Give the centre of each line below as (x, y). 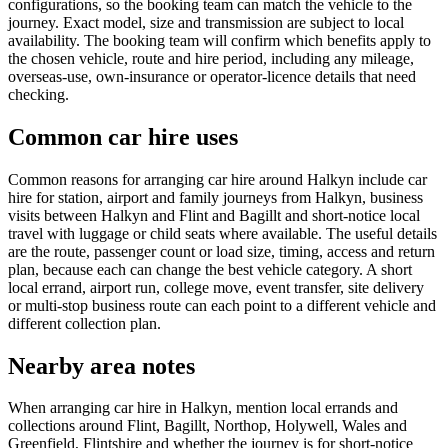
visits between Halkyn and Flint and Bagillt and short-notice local (214, 215)
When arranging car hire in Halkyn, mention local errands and (203, 408)
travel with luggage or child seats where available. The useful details (222, 233)
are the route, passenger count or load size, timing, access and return (221, 251)
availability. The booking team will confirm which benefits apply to (219, 40)
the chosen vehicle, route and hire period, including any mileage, (211, 58)
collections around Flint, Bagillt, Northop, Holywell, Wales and (207, 426)
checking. (38, 94)
